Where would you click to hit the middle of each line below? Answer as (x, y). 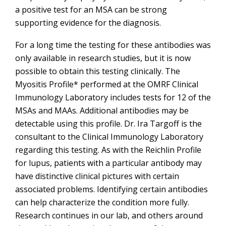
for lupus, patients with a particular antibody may (108, 163)
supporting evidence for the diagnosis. (88, 23)
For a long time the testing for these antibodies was (113, 45)
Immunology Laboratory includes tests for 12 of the (113, 98)
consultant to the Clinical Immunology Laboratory (109, 137)
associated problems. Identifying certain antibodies (111, 189)
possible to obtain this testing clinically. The (98, 71)
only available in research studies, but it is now (103, 58)
